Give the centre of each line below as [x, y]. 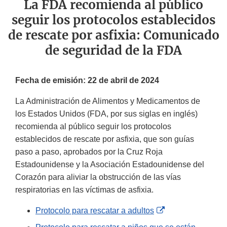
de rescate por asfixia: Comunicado [113, 35]
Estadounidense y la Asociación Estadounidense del [110, 165]
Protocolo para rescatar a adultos [95, 211]
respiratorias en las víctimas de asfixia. [84, 190]
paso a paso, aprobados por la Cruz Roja [89, 152]
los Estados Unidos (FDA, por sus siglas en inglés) [106, 114]
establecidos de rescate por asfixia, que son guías [105, 139]
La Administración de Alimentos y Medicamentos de [108, 101]
